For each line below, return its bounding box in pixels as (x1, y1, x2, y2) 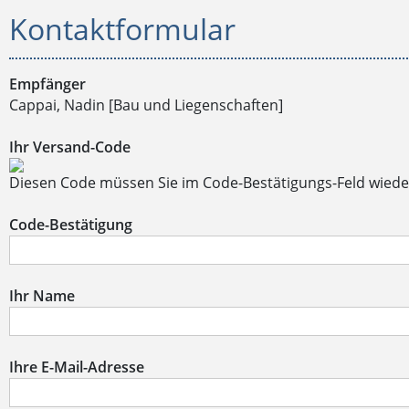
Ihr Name (9, 286, 75, 306)
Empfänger (9, 74, 86, 94)
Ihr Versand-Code (9, 137, 131, 157)
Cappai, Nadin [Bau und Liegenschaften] (9, 95, 283, 115)
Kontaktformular (9, 9, 236, 48)
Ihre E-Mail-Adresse (9, 357, 144, 377)
